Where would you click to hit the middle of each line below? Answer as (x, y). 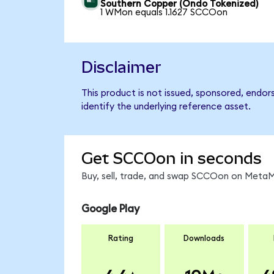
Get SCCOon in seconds (171, 159)
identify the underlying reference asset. (166, 106)
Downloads (204, 239)
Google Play (110, 209)
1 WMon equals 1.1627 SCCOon (164, 12)
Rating (121, 239)
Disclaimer (121, 67)
